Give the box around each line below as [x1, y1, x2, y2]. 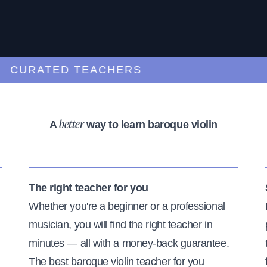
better [59, 119, 84, 131]
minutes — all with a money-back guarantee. [29, 237, 229, 249]
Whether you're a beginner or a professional [29, 200, 225, 212]
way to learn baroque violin [83, 118, 218, 131]
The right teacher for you [29, 181, 148, 194]
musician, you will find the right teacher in [29, 218, 213, 231]
